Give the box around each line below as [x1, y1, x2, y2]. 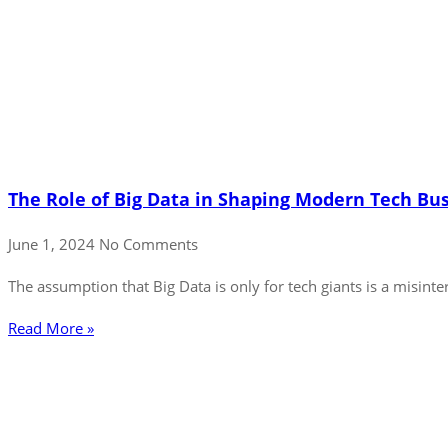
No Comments [99, 233, 198, 254]
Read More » [8, 317, 94, 338]
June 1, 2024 [8, 233, 99, 254]
